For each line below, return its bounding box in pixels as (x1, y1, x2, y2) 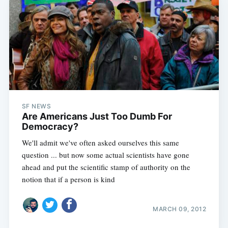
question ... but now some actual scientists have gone (21, 149, 189, 160)
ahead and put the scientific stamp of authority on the (21, 161, 190, 172)
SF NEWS (21, 102, 51, 110)
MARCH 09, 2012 (153, 205, 207, 213)
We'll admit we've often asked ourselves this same (21, 137, 179, 148)
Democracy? (21, 121, 78, 132)
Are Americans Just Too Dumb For (21, 110, 172, 122)
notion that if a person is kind (21, 174, 115, 184)
